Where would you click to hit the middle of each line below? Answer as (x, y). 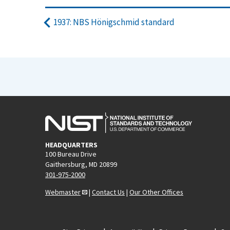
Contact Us (108, 192)
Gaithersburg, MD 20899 (81, 164)
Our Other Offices (156, 192)
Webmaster (63, 192)
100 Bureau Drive (71, 154)
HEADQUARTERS (71, 145)
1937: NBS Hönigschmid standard (114, 22)
